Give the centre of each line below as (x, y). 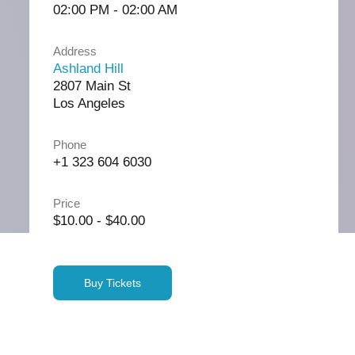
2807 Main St (92, 86)
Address (74, 51)
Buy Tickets (112, 283)
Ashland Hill (88, 69)
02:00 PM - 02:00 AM (115, 10)
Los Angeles (89, 103)
